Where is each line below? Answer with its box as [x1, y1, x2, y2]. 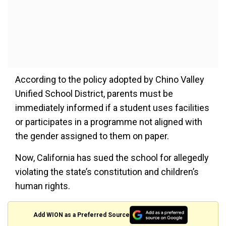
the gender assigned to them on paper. [15, 131, 169, 141]
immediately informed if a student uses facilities [15, 102, 209, 113]
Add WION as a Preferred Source [33, 211, 130, 218]
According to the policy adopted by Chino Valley [15, 74, 204, 85]
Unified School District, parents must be [15, 88, 173, 99]
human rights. [15, 181, 70, 191]
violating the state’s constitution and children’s [15, 166, 199, 177]
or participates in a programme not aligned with [15, 117, 202, 127]
